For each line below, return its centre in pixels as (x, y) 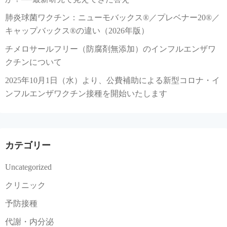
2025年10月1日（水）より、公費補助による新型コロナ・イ (112, 81)
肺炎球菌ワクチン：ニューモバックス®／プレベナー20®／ (112, 18)
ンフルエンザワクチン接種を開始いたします (86, 94)
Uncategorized (28, 167)
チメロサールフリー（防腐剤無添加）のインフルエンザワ (110, 49)
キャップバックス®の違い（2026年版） (77, 31)
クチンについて (33, 62)
